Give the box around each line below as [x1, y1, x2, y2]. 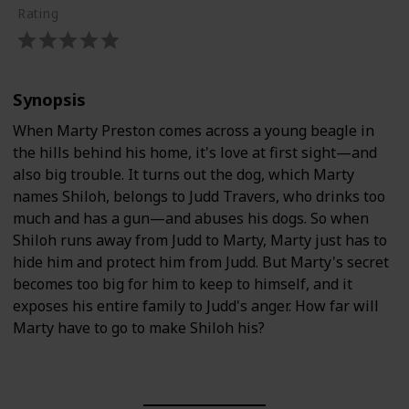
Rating [16, 5, 59, 23]
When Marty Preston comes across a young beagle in [13, 121, 374, 142]
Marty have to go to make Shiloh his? [13, 318, 265, 339]
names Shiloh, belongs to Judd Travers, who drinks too [13, 186, 385, 207]
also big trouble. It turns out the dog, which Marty [13, 164, 354, 185]
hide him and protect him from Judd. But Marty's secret [13, 252, 389, 273]
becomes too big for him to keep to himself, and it [13, 274, 352, 295]
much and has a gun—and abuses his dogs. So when [13, 208, 369, 229]
